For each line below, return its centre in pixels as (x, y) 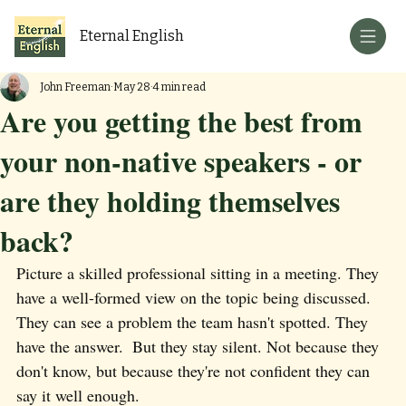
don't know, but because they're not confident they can (195, 371)
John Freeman (75, 87)
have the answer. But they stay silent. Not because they (200, 346)
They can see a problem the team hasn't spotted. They (194, 322)
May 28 (132, 87)
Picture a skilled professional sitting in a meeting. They (200, 273)
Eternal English (132, 36)
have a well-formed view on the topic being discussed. (196, 297)
